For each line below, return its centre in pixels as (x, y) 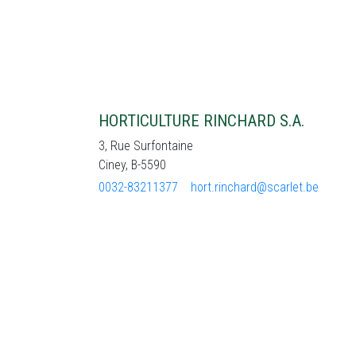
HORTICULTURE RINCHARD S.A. (201, 121)
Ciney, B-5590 (132, 165)
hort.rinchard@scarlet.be (255, 187)
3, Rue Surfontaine (146, 146)
